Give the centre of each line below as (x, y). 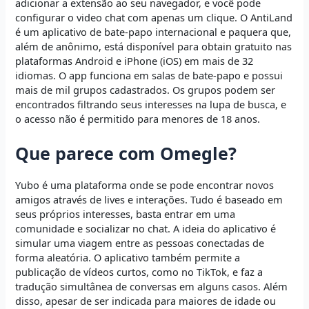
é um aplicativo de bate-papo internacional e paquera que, (153, 32)
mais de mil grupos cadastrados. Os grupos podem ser (146, 90)
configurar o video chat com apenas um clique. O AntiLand (154, 18)
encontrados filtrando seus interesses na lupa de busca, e (151, 104)
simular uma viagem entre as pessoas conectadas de (140, 242)
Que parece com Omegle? (126, 153)
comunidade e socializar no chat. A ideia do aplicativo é (146, 228)
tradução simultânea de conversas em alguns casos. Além (152, 286)
